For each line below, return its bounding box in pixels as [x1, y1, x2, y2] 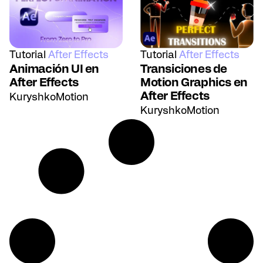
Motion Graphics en [140, 77, 248, 89]
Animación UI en [9, 63, 99, 76]
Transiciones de [140, 63, 227, 76]
